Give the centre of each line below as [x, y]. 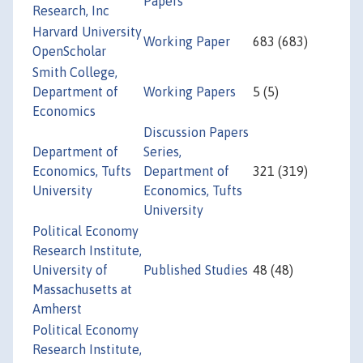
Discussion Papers [196, 132]
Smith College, [75, 73]
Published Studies [196, 270]
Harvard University [87, 32]
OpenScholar [69, 51]
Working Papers [190, 92]
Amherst [57, 309]
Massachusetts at [82, 290]
